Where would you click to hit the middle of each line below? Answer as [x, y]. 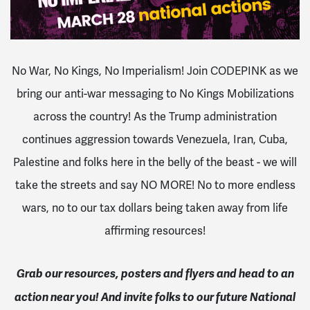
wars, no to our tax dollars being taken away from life [155, 208]
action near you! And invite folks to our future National [155, 298]
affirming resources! [155, 231]
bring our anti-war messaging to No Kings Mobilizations [155, 94]
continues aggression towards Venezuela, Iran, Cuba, [155, 140]
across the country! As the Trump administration [155, 117]
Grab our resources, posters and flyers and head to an [155, 274]
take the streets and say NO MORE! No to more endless [155, 185]
